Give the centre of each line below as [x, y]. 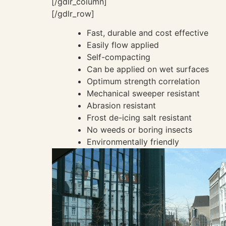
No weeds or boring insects [139, 129]
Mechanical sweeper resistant [143, 93]
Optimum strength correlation [143, 81]
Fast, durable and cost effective [148, 33]
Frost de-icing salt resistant [139, 117]
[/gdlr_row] [73, 13]
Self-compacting [119, 57]
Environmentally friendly [133, 142]
